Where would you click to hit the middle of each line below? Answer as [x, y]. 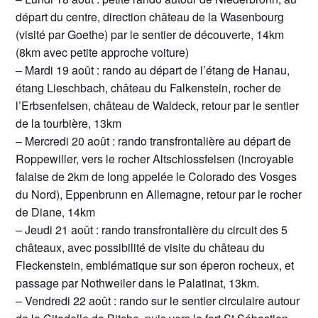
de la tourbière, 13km [69, 124]
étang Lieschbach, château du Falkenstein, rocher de [149, 88]
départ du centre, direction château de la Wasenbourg [150, 17]
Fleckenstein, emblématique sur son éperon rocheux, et [155, 265]
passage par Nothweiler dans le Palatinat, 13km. [138, 283]
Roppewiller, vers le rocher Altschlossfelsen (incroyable [155, 159]
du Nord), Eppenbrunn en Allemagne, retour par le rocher [159, 194]
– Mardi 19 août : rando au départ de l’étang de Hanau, [153, 70]
